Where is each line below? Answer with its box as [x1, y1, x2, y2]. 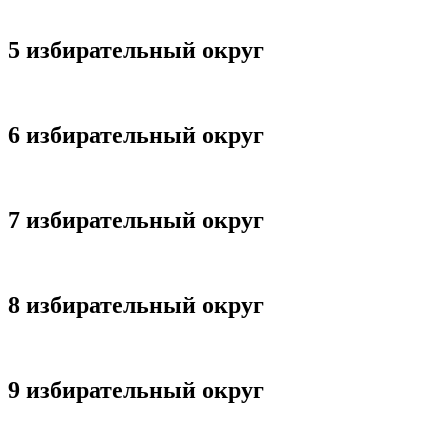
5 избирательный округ [8, 37, 264, 64]
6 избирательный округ [8, 122, 264, 149]
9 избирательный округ [8, 376, 264, 403]
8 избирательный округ [8, 291, 264, 318]
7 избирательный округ [8, 207, 264, 234]
